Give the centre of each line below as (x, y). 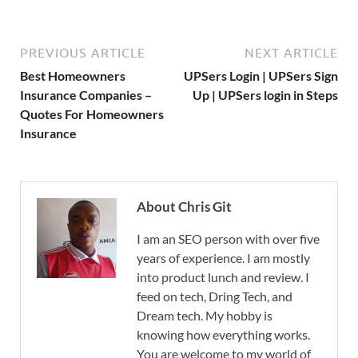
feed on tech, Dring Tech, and (215, 296)
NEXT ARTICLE (291, 53)
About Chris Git (184, 207)
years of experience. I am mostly (223, 258)
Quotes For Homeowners (92, 114)
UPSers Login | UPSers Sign (261, 76)
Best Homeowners (73, 76)
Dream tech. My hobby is (205, 316)
